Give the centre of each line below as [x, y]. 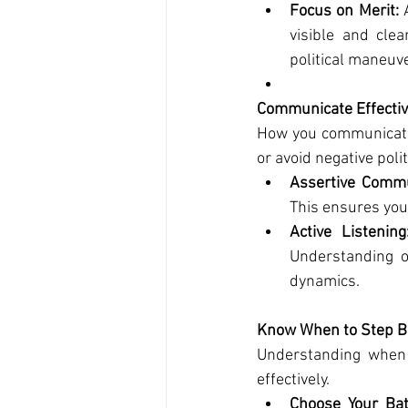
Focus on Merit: [344, 11]
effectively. [293, 380]
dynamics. [325, 282]
